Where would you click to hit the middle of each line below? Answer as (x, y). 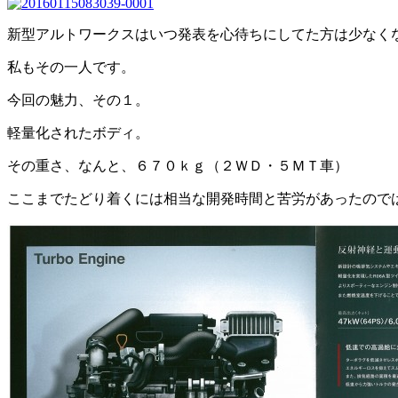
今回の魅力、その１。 (78, 100)
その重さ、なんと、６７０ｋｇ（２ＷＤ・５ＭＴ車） (178, 166)
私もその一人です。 (71, 68)
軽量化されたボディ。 (78, 133)
